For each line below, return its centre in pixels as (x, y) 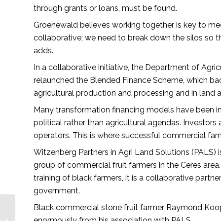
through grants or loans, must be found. (106, 8)
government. (57, 190)
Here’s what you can (46, 207)
